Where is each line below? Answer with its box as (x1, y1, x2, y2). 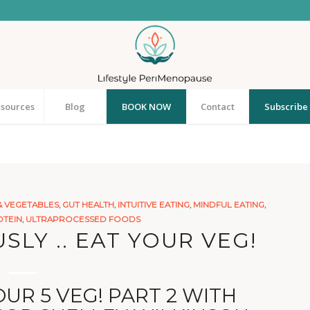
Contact (201, 100, 235, 113)
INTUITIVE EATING (117, 200, 190, 210)
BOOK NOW (122, 100, 172, 113)
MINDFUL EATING (192, 200, 264, 210)
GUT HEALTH (62, 200, 114, 210)
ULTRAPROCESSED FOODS (25, 215, 140, 224)
